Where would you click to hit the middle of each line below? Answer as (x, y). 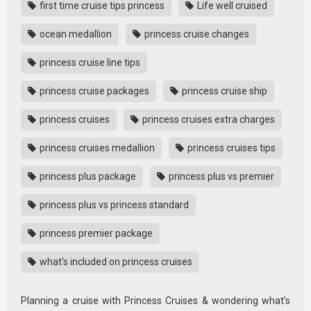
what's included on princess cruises (115, 261)
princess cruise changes (196, 34)
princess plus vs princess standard (113, 204)
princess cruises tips (230, 148)
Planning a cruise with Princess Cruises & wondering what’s (155, 300)
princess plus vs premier (220, 176)
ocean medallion (75, 34)
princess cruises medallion (96, 148)
